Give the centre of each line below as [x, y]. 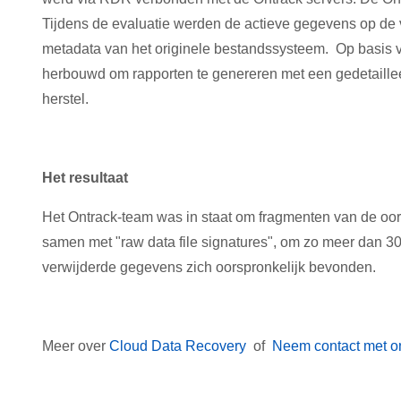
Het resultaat [85, 178]
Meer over [76, 346]
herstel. [65, 99]
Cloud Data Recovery [178, 346]
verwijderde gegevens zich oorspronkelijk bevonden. [209, 267]
